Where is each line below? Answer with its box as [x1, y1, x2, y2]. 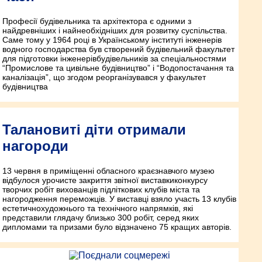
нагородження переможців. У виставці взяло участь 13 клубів [2, 194, 236, 204]
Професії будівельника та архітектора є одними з [2, 16, 191, 26]
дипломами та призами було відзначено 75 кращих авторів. [2, 222, 232, 232]
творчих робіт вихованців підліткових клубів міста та [2, 184, 200, 194]
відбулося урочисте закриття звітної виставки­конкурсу [2, 175, 208, 185]
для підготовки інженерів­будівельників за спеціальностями [2, 53, 226, 63]
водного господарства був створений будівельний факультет [2, 44, 235, 54]
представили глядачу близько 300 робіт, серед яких [2, 212, 199, 222]
